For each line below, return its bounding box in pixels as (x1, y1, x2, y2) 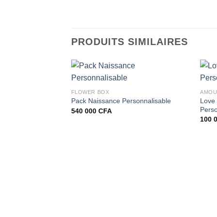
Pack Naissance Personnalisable (71, 97, 171, 105)
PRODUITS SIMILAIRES (71, 36, 188, 47)
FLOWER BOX (71, 89, 109, 95)
